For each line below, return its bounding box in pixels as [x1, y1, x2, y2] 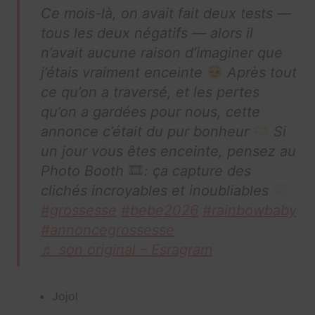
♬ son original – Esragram [40, 241, 212, 259]
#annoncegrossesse [40, 221, 174, 239]
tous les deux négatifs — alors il [40, 25, 253, 42]
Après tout [222, 64, 297, 82]
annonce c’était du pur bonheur [40, 123, 253, 141]
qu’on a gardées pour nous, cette [40, 103, 260, 121]
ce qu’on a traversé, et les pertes [40, 84, 259, 101]
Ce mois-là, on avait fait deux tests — [40, 5, 291, 22]
